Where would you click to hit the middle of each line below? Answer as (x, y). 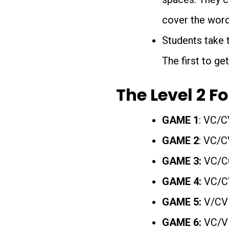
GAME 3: (183, 161)
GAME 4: (183, 182)
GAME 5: (182, 202)
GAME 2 (180, 141)
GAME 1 (180, 120)
